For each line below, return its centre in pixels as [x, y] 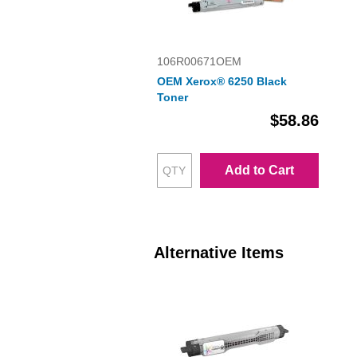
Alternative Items [218, 253]
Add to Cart [259, 171]
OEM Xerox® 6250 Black [222, 82]
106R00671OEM [199, 62]
